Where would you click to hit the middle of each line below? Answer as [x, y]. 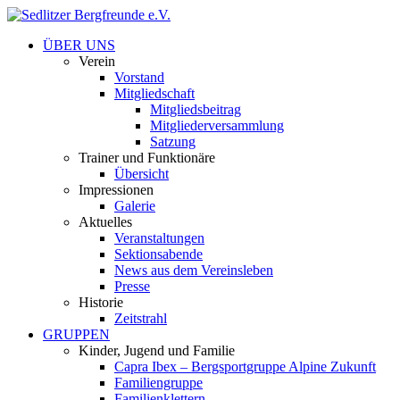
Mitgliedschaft [154, 93]
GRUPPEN [76, 334]
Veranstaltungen [159, 238]
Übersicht [142, 174]
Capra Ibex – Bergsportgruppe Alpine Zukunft [245, 367]
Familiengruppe [158, 383]
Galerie [135, 206]
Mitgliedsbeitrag [196, 109]
